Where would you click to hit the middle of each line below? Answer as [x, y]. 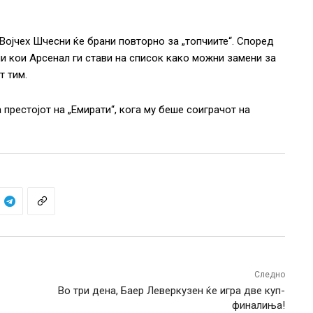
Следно [269, 275]
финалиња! [258, 305]
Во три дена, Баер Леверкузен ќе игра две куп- [171, 291]
